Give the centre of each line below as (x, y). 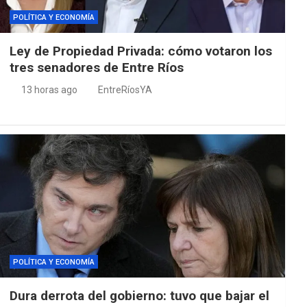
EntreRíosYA (125, 90)
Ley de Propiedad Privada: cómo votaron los (140, 51)
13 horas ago (50, 90)
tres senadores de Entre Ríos (96, 68)
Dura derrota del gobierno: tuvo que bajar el (139, 295)
